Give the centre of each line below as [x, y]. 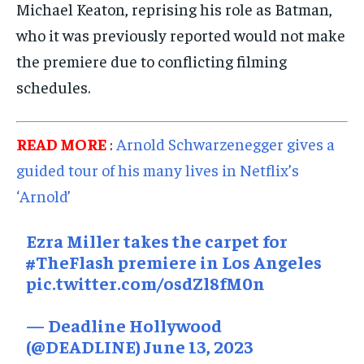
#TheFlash [71, 261]
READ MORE [61, 143]
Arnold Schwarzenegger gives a [225, 143]
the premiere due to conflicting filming [152, 60]
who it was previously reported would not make [181, 34]
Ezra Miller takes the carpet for [157, 240]
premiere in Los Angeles [219, 261]
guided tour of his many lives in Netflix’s [158, 169]
